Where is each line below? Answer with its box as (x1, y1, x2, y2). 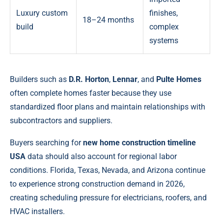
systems (149, 36, 178, 46)
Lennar (112, 75, 137, 84)
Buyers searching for (10, 138, 83, 148)
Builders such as (10, 75, 69, 84)
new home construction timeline (83, 138, 196, 148)
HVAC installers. (10, 207, 65, 217)
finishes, (149, 8, 178, 18)
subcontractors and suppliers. (10, 116, 112, 126)
